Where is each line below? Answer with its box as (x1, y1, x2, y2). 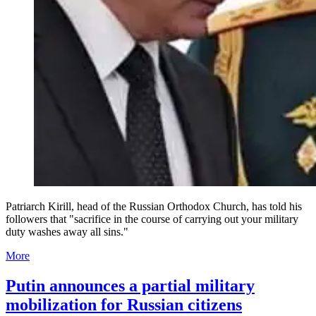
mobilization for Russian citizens (6, 296, 242, 315)
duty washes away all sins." (6, 226, 128, 238)
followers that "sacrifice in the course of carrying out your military (6, 213, 298, 226)
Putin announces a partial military (6, 276, 255, 296)
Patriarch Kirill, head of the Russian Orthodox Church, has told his (6, 200, 302, 213)
